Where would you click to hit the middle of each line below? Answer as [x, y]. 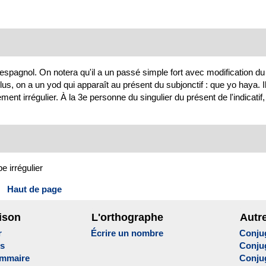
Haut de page [34, 189]
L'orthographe [127, 217]
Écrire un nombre [127, 233]
